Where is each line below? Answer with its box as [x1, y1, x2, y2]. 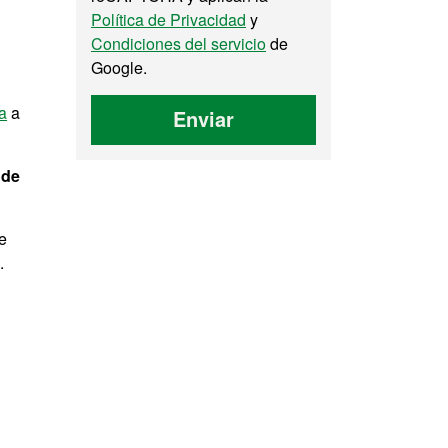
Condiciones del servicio [91, 32, 266, 55]
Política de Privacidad [91, 8, 246, 31]
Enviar [173, 104, 234, 133]
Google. [91, 56, 147, 79]
